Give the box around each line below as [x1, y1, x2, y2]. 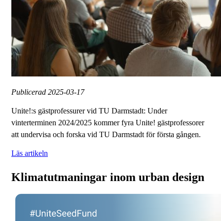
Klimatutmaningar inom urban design [11, 171, 204, 184]
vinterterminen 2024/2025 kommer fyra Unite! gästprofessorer [11, 118, 204, 127]
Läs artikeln [11, 149, 48, 158]
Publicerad [11, 88, 48, 97]
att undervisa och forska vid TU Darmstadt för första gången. [11, 130, 201, 139]
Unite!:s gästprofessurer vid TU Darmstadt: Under [11, 107, 167, 115]
